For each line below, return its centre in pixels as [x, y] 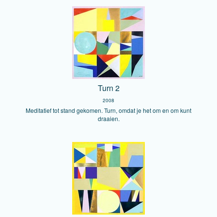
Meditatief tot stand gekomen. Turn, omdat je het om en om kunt [108, 110]
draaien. [108, 118]
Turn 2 [108, 88]
